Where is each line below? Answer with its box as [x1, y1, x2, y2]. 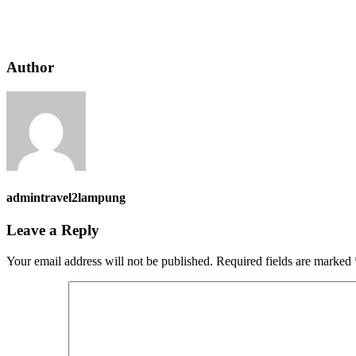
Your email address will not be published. [6, 253, 213, 268]
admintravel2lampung [6, 190, 126, 204]
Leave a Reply [6, 222, 99, 239]
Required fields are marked [216, 253, 354, 268]
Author [6, 59, 54, 75]
